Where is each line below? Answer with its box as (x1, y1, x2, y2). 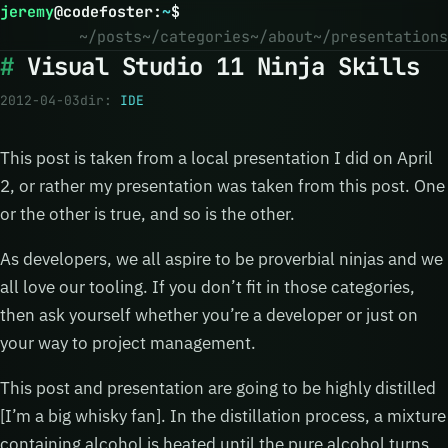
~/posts (79, 27, 142, 47)
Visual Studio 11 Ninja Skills (27, 51, 420, 82)
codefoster (63, 2, 153, 22)
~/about (250, 27, 313, 47)
